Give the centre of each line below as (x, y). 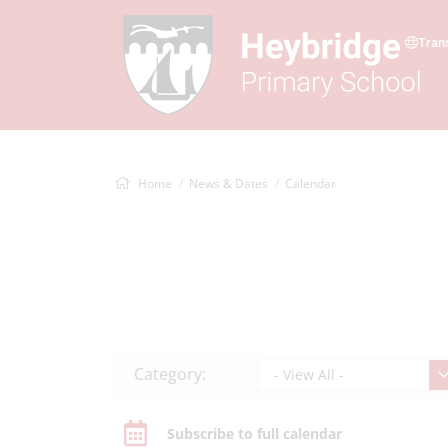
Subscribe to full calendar (254, 433)
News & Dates (228, 183)
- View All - (309, 374)
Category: (170, 374)
